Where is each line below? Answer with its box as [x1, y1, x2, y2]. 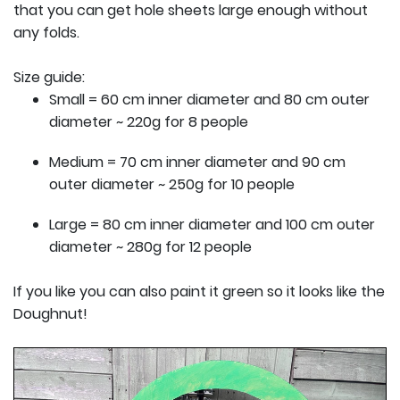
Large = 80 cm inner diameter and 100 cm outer [49, 213, 375, 235]
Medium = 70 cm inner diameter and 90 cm [49, 151, 346, 172]
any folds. [13, 21, 79, 43]
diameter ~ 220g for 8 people [49, 111, 248, 132]
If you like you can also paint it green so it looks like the [13, 280, 385, 302]
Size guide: [13, 66, 85, 87]
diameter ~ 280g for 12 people [49, 236, 252, 257]
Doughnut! [13, 303, 87, 324]
